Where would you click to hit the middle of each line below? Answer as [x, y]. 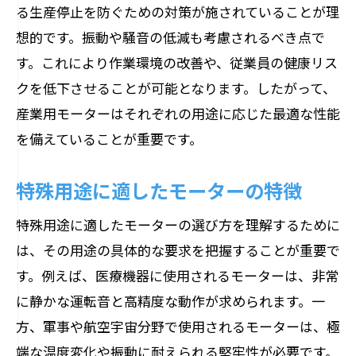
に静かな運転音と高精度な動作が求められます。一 [170, 301]
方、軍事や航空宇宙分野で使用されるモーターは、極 [178, 326]
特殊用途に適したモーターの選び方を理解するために [178, 224]
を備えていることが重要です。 [109, 139]
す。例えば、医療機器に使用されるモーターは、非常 [177, 275]
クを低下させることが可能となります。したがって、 [176, 88]
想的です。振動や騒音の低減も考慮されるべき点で [170, 37]
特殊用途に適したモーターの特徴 [159, 190]
